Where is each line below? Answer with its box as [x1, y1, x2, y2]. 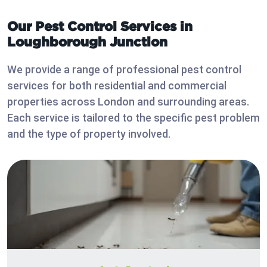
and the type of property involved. [7, 128, 170, 141]
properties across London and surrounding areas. [7, 95, 249, 108]
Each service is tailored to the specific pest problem [7, 111, 260, 125]
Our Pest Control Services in [7, 18, 193, 34]
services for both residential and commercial [7, 79, 226, 92]
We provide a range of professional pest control [7, 63, 241, 76]
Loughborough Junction [7, 34, 167, 49]
